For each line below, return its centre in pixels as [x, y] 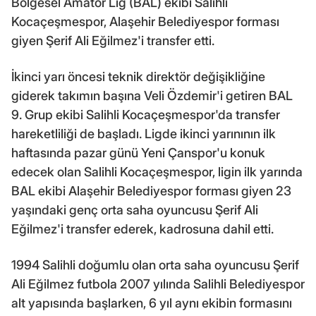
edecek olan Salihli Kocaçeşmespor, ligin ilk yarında [157, 172]
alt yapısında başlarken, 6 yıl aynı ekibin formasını [152, 303]
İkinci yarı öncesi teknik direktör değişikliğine [138, 77]
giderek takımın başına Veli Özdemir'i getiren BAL [152, 96]
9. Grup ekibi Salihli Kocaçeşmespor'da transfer [146, 115]
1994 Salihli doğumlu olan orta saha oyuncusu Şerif [155, 265]
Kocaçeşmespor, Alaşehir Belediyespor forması [145, 22]
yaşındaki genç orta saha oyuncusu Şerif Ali [135, 210]
